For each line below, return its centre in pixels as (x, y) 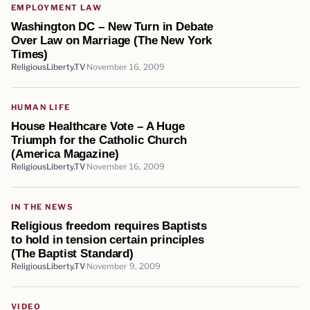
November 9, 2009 (124, 266)
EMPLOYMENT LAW (57, 7)
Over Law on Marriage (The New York (112, 40)
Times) (30, 54)
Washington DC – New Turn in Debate (112, 26)
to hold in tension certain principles (108, 239)
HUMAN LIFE (41, 107)
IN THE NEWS (43, 207)
